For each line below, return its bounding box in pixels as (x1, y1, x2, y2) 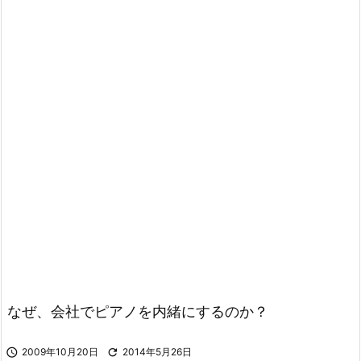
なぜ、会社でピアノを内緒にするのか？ (7, 303, 268, 320)
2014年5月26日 (122, 346, 192, 358)
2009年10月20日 (22, 346, 98, 358)
